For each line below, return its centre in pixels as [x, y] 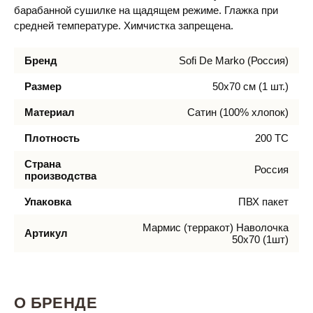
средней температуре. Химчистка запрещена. [124, 26]
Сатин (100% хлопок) [238, 112]
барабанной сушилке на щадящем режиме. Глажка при [146, 10]
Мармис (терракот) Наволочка [216, 227]
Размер [43, 86]
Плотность [52, 138]
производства [60, 176]
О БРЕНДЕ [56, 303]
